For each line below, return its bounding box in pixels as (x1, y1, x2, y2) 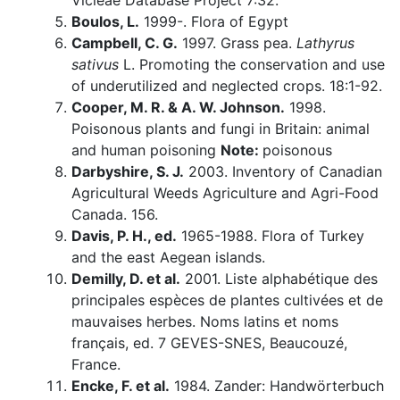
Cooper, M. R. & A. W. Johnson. (71, 98, 285, 117)
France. (71, 355, 121, 374)
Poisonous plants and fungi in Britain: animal (71, 120, 370, 138)
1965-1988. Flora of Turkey (177, 227, 364, 246)
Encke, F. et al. (71, 377, 170, 396)
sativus (71, 55, 119, 74)
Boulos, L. (71, 12, 139, 31)
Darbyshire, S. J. (71, 162, 184, 181)
